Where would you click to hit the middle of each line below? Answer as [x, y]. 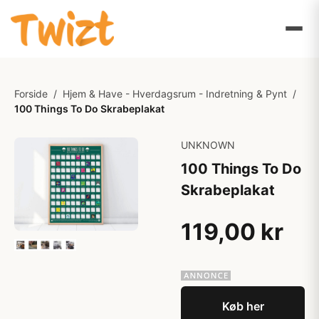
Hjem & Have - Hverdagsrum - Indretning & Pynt [175, 94]
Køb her [243, 306]
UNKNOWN [208, 145]
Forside [31, 94]
